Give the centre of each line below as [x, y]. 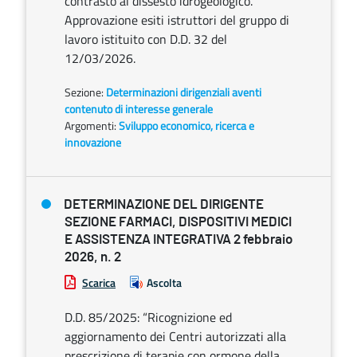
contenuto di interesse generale [139, 109]
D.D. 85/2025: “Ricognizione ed [148, 317]
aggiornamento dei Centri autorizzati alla [175, 336]
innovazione [93, 142]
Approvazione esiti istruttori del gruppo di [177, 20]
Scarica [99, 282]
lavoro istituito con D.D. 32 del [146, 39]
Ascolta [164, 282]
